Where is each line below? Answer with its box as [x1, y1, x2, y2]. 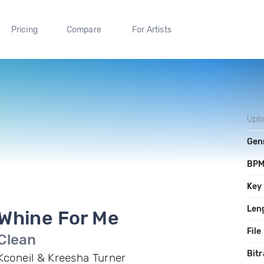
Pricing [11, 24, 38, 35]
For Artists [131, 24, 171, 35]
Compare [66, 24, 102, 35]
